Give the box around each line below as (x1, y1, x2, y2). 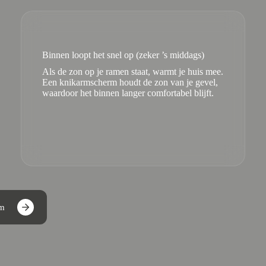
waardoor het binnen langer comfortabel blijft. (42, 88, 214, 98)
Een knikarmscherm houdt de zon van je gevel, (42, 77, 218, 87)
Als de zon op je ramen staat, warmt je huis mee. (42, 66, 223, 77)
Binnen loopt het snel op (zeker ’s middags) (42, 50, 204, 60)
